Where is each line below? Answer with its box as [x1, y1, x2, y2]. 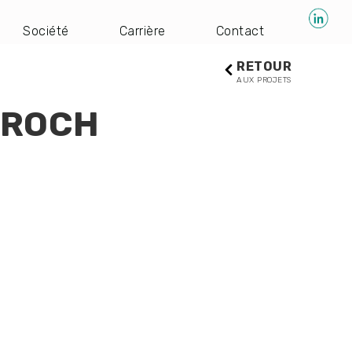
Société [23, 24, 69, 38]
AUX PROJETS [236, 75, 291, 85]
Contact [215, 24, 264, 38]
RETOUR [236, 59, 291, 74]
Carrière [119, 24, 166, 38]
